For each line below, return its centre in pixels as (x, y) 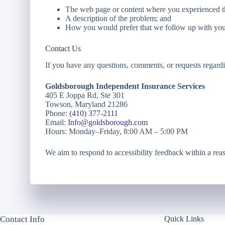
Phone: (57, 113)
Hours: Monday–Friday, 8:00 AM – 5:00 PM (117, 131)
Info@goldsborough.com (108, 122)
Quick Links (184, 219)
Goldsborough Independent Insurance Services (125, 86)
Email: (57, 122)
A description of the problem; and (118, 18)
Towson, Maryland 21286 (86, 104)
